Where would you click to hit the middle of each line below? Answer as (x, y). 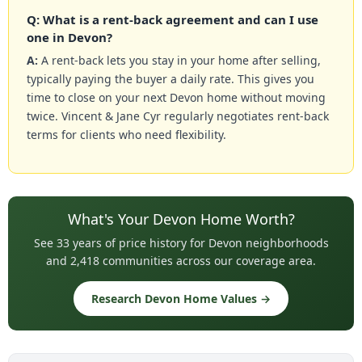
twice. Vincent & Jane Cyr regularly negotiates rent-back (178, 116)
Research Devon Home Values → (181, 299)
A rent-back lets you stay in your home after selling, (179, 61)
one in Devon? (69, 38)
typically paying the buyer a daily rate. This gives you (170, 79)
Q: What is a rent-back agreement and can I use (173, 20)
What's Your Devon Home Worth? (181, 219)
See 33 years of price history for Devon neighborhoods (181, 243)
